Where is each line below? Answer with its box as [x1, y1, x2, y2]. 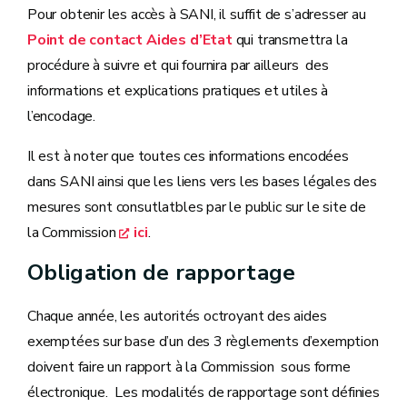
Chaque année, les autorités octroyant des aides [27, 306, 327, 326]
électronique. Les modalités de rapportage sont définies [27, 382, 380, 402]
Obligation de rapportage [27, 258, 295, 287]
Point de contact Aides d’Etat [27, 30, 233, 50]
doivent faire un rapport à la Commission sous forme [27, 357, 351, 377]
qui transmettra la [232, 30, 348, 50]
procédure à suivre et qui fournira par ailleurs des [27, 55, 329, 75]
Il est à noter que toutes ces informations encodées [27, 146, 349, 166]
